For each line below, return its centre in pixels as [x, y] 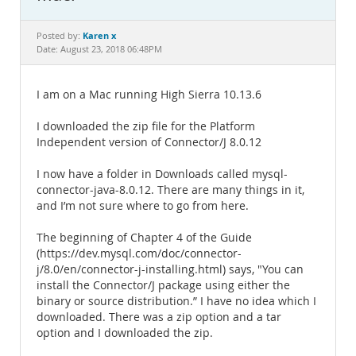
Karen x [99, 35]
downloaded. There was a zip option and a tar [159, 317]
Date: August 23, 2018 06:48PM [99, 49]
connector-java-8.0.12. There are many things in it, [170, 190]
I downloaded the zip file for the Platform [146, 126]
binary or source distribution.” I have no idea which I [176, 301]
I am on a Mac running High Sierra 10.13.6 [149, 95]
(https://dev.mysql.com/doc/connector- [139, 253]
